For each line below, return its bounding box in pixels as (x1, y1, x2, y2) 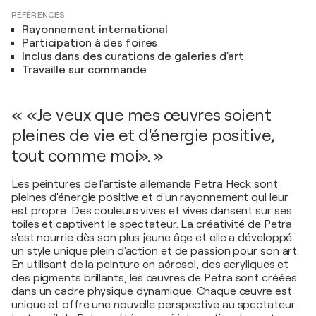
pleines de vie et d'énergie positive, (11, 126, 274, 145)
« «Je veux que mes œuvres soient (11, 105, 271, 125)
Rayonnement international (22, 23, 168, 36)
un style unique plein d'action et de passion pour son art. (11, 245, 300, 257)
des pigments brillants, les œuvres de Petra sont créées (11, 272, 297, 284)
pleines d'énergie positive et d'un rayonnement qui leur (11, 191, 288, 204)
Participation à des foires (22, 37, 158, 49)
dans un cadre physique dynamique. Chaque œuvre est (11, 285, 292, 298)
